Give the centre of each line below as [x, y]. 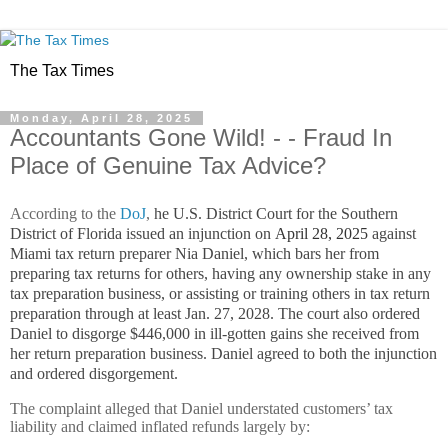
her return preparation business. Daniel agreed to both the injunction [223, 353]
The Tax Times [62, 70]
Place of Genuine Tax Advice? [168, 165]
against [394, 233]
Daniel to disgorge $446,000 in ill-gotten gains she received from [214, 333]
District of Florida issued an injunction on [142, 233]
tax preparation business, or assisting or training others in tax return [220, 293]
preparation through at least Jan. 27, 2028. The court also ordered [215, 313]
